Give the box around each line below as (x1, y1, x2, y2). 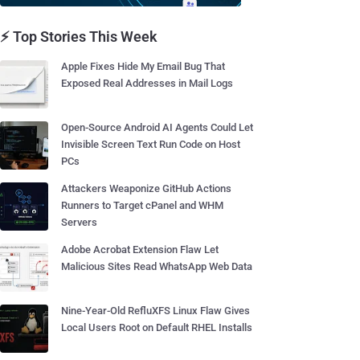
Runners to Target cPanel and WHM (61, 199, 223, 211)
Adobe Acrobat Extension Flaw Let (61, 243, 219, 256)
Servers (61, 216, 97, 228)
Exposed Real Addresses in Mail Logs (61, 77, 233, 89)
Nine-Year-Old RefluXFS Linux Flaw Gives (61, 305, 250, 317)
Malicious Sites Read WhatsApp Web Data (61, 260, 252, 272)
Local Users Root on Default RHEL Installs (61, 321, 252, 333)
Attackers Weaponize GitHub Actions (61, 182, 231, 194)
